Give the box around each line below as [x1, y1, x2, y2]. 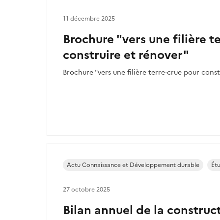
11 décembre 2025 [63, 14, 115, 23]
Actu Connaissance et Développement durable [67, 161, 199, 169]
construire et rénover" [63, 46, 189, 64]
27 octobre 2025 [63, 185, 110, 194]
